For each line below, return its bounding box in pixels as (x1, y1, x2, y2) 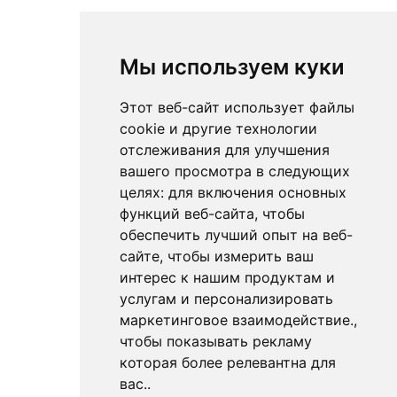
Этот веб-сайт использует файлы (119, 98, 354, 116)
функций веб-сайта (119, 205, 254, 222)
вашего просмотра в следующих (119, 162, 350, 180)
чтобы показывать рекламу (119, 332, 312, 350)
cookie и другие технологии (119, 120, 317, 137)
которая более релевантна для (119, 354, 336, 371)
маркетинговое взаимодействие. (119, 311, 354, 329)
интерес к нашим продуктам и (119, 269, 335, 286)
